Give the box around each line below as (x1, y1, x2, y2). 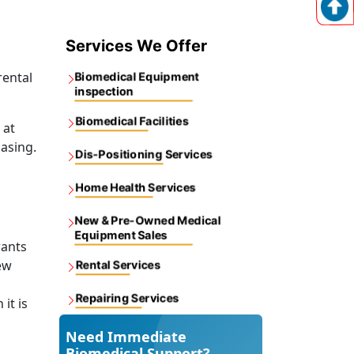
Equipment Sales (72, 228, 168, 242)
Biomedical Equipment (72, 69, 200, 83)
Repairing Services (73, 290, 181, 305)
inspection (72, 84, 134, 98)
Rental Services (74, 257, 162, 272)
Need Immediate (66, 327, 186, 346)
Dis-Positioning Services (73, 146, 215, 161)
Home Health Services (73, 179, 198, 194)
